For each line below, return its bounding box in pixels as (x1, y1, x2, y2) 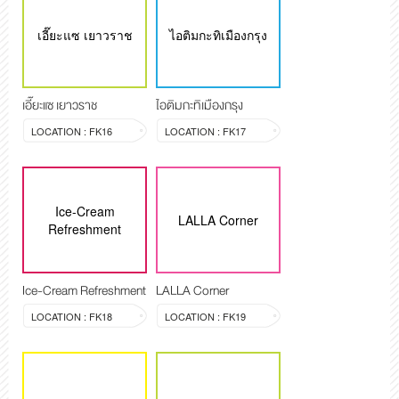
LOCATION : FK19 (165, 308, 246, 323)
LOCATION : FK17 (165, 123, 246, 138)
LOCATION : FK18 (31, 308, 112, 323)
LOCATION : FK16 (31, 123, 112, 138)
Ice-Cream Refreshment (22, 279, 146, 301)
